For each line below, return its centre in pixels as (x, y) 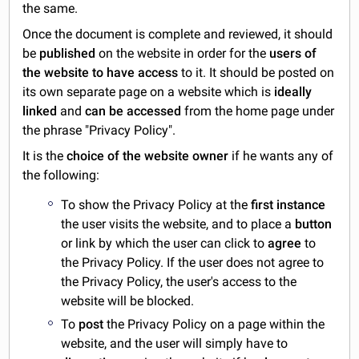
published (69, 54)
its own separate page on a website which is (149, 92)
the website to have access (102, 73)
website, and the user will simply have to (175, 344)
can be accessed (135, 111)
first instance (288, 205)
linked (42, 111)
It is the (45, 156)
